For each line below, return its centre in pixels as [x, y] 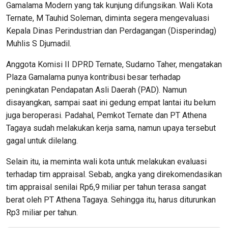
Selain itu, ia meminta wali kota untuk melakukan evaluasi [106, 161]
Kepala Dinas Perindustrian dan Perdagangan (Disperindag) [111, 31]
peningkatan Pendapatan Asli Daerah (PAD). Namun [96, 90]
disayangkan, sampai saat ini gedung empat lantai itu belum [111, 102]
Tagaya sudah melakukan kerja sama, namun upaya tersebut [111, 128]
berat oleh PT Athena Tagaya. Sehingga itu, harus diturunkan [111, 199]
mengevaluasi [184, 18]
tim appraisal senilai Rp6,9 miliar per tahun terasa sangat [106, 187]
